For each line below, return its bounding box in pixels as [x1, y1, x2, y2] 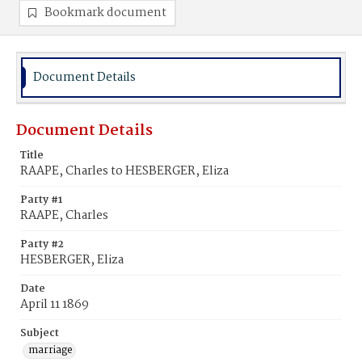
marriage [28, 342, 73, 359]
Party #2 [20, 236, 64, 253]
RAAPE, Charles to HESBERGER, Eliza [20, 162, 229, 181]
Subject [20, 325, 59, 342]
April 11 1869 [20, 295, 89, 314]
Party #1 [20, 192, 62, 208]
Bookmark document [44, 3, 166, 23]
